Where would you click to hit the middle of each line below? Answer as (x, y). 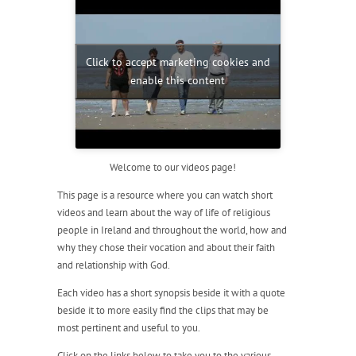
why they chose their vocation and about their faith (166, 247)
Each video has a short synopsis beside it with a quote (171, 292)
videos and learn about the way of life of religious (163, 212)
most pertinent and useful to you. (128, 327)
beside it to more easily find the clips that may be (163, 310)
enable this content (178, 81)
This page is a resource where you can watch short (164, 195)
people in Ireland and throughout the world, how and (172, 230)
